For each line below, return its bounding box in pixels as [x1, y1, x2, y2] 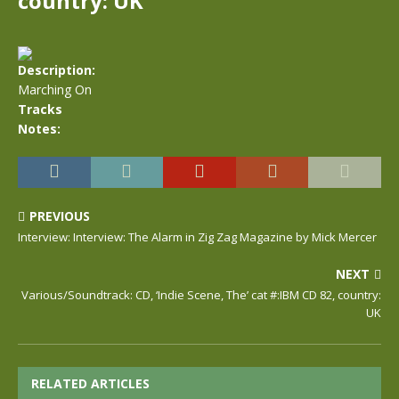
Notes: [18, 120, 61, 137]
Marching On [18, 81, 92, 98]
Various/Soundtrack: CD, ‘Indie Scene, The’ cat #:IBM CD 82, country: [21, 287, 381, 303]
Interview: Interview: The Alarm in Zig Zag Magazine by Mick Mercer [18, 229, 377, 245]
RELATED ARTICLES [31, 375, 150, 392]
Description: [18, 61, 95, 78]
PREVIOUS [29, 208, 90, 224]
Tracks [18, 101, 62, 118]
